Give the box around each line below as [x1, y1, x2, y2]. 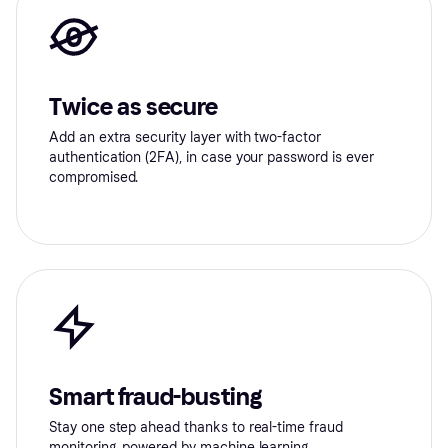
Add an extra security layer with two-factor [49, 129, 321, 147]
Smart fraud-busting [49, 382, 263, 412]
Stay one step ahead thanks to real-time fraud [49, 419, 343, 437]
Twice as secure [49, 92, 219, 122]
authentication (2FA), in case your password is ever [49, 149, 374, 167]
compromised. [49, 169, 139, 187]
